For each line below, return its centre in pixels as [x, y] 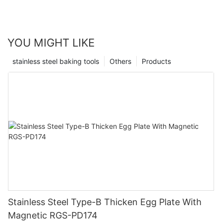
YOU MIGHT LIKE [51, 42]
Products [156, 61]
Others [120, 61]
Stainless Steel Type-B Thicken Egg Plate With [105, 202]
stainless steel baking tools [56, 61]
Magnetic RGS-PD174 [53, 215]
